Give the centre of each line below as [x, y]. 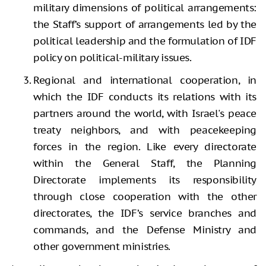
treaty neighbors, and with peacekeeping [145, 130]
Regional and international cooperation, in [145, 80]
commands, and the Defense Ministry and [145, 229]
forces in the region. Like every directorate [145, 146]
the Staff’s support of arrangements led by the [145, 24]
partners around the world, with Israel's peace [145, 113]
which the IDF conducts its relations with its [145, 96]
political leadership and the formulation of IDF [145, 41]
